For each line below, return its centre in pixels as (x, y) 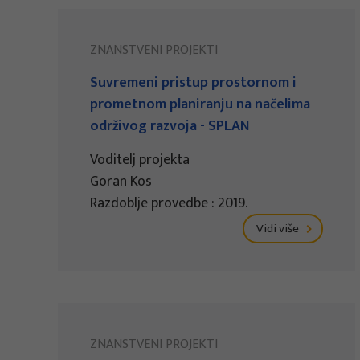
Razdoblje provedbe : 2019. (169, 204)
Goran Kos (121, 182)
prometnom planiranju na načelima (200, 105)
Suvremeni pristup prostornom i (193, 83)
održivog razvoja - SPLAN (170, 127)
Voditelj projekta (140, 160)
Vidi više (279, 229)
